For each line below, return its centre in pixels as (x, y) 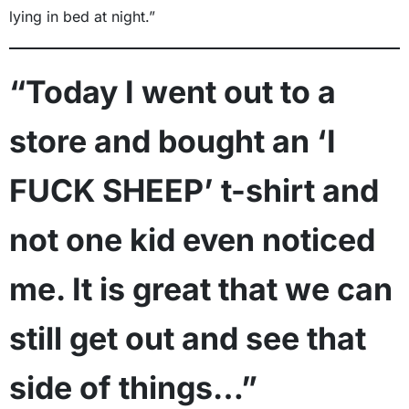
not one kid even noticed (192, 239)
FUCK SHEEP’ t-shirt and (194, 190)
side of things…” (133, 387)
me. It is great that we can (201, 288)
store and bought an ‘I (173, 141)
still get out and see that (188, 338)
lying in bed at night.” (82, 16)
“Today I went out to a (173, 91)
